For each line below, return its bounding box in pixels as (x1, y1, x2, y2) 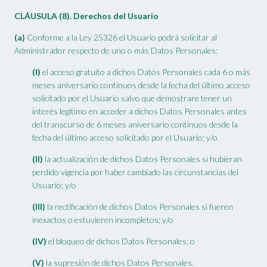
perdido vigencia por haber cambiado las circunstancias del (32, 167, 238, 178)
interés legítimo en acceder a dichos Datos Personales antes (32, 106, 247, 117)
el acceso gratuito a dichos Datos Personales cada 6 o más (41, 67, 250, 77)
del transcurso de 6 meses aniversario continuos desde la (32, 119, 238, 130)
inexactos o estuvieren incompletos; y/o (32, 215, 173, 225)
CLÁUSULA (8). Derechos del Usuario (14, 11, 159, 21)
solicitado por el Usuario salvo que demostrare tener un (32, 93, 232, 104)
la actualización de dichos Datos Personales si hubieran (43, 154, 242, 164)
